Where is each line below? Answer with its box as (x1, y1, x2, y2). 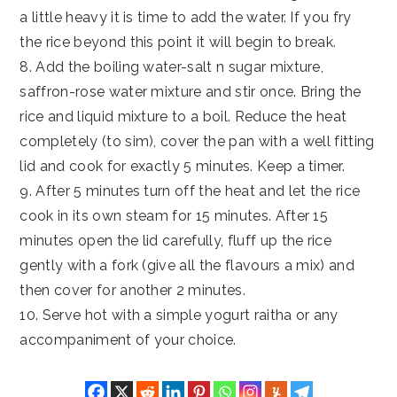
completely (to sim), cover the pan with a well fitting (19, 133, 375, 151)
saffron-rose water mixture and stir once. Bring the (19, 83, 362, 101)
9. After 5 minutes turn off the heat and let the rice (19, 183, 361, 200)
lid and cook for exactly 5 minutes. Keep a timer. (19, 158, 346, 175)
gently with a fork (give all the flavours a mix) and (19, 257, 355, 275)
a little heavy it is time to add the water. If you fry (19, 9, 352, 27)
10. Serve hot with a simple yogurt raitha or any (19, 307, 339, 324)
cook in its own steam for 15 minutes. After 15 (19, 207, 329, 225)
